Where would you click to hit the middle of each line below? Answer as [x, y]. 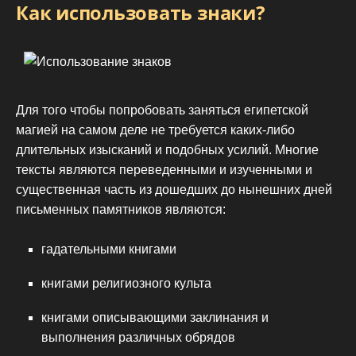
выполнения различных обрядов [138, 338]
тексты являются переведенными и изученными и [164, 169]
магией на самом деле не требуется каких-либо [155, 130]
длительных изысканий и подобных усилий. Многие [167, 149]
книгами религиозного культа [126, 284]
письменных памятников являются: [121, 209]
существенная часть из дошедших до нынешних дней [174, 189]
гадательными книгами [109, 250]
